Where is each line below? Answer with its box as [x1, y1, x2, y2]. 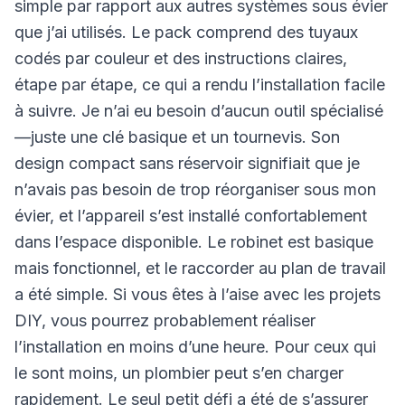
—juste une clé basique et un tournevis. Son [14, 127, 340, 146]
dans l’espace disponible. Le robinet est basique [14, 232, 373, 251]
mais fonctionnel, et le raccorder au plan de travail [14, 259, 386, 278]
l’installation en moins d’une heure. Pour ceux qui [14, 337, 376, 356]
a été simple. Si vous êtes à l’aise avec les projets [14, 285, 381, 304]
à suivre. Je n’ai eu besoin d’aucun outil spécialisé [14, 101, 383, 120]
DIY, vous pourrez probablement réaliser [14, 311, 316, 330]
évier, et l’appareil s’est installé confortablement [14, 206, 367, 225]
